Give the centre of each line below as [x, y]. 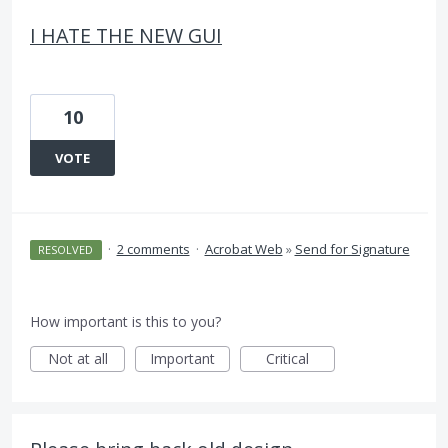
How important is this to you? [125, 321]
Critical [287, 358]
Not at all [77, 358]
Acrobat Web [243, 249]
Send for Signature [352, 249]
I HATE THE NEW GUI [126, 35]
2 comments [153, 249]
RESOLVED [66, 249]
